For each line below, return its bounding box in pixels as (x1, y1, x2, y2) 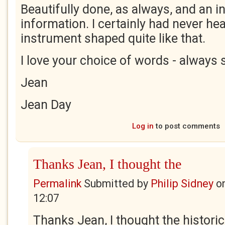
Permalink (33, 177, 81, 190)
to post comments (153, 122, 220, 131)
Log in (132, 122, 154, 131)
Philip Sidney (151, 177, 213, 190)
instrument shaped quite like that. (21, 31, 205, 46)
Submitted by (81, 177, 151, 190)
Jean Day (21, 97, 71, 112)
